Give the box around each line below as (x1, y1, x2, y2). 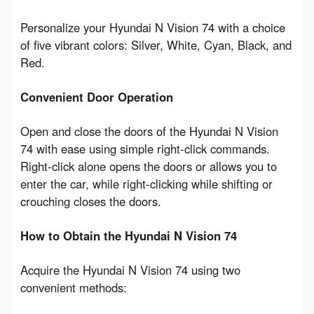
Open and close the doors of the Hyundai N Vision (20, 122, 278, 139)
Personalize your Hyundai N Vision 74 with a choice (20, 18, 285, 36)
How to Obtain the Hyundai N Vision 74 (20, 226, 237, 244)
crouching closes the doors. (20, 192, 161, 210)
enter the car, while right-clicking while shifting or (20, 175, 273, 192)
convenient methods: (20, 278, 127, 296)
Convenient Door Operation (20, 88, 173, 105)
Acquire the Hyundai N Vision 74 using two (20, 261, 240, 278)
